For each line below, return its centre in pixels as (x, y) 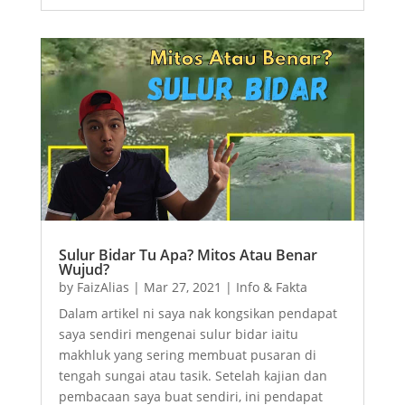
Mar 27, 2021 (182, 287)
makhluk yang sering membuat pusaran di (187, 354)
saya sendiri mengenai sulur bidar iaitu (178, 334)
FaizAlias (103, 287)
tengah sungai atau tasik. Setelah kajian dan (193, 375)
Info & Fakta (271, 287)
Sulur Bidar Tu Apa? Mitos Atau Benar (188, 254)
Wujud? (84, 269)
